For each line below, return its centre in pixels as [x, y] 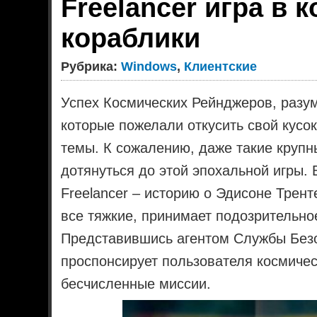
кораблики [131, 39]
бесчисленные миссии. [136, 283]
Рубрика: [91, 66]
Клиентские [221, 66]
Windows [149, 66]
